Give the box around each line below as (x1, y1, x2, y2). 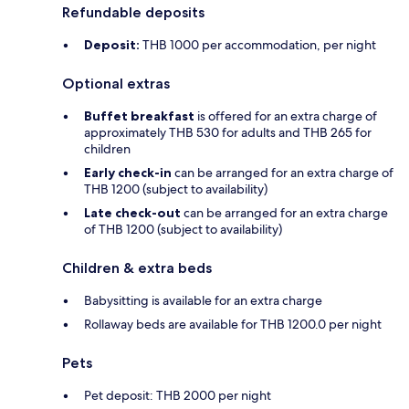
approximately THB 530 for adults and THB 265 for (84, 124, 372, 142)
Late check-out (84, 204, 181, 222)
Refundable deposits (62, 4, 204, 22)
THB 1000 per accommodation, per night (140, 37, 376, 54)
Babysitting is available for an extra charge (84, 292, 322, 309)
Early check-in (84, 164, 172, 182)
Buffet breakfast (84, 108, 194, 125)
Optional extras (62, 75, 170, 93)
